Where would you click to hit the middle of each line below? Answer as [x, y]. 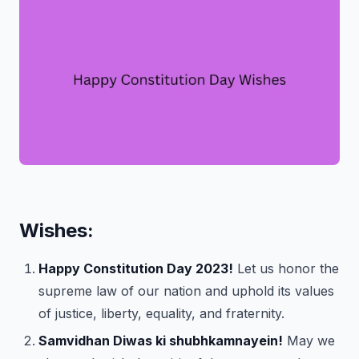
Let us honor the [286, 268]
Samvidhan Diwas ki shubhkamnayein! [161, 341]
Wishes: [56, 230]
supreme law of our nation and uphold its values [186, 291]
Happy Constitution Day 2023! [136, 268]
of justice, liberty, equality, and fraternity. [161, 313]
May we [309, 341]
